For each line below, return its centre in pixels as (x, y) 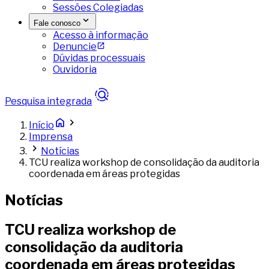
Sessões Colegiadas (98, 8)
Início (41, 125)
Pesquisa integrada (48, 101)
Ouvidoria (75, 69)
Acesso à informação (101, 35)
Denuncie (75, 47)
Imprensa (51, 137)
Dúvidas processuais (99, 58)
